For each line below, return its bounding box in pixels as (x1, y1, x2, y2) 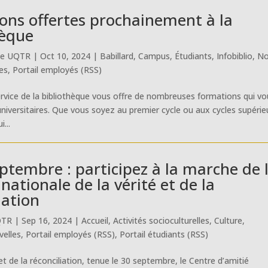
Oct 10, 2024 (40, 50, 91, 62)
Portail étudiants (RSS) (120, 228, 209, 240)
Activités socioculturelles (113, 214, 210, 226)
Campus (138, 50, 170, 62)
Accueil (81, 214, 109, 226)
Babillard (100, 50, 134, 62)
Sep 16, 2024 (22, 214, 72, 226)
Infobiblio (217, 50, 253, 62)
